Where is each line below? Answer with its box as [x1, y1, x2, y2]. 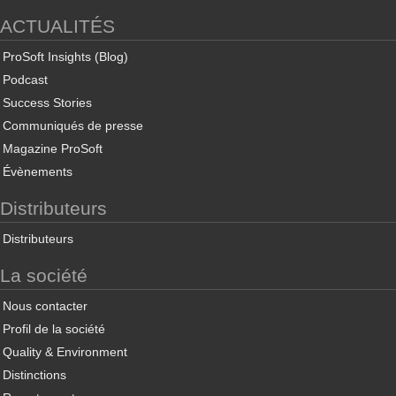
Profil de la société [3, 322, 105, 336]
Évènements [3, 164, 72, 179]
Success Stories [3, 95, 92, 110]
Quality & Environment [3, 345, 127, 359]
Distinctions [3, 368, 66, 382]
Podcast [3, 72, 48, 87]
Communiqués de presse [3, 118, 143, 133]
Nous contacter [3, 299, 88, 313]
